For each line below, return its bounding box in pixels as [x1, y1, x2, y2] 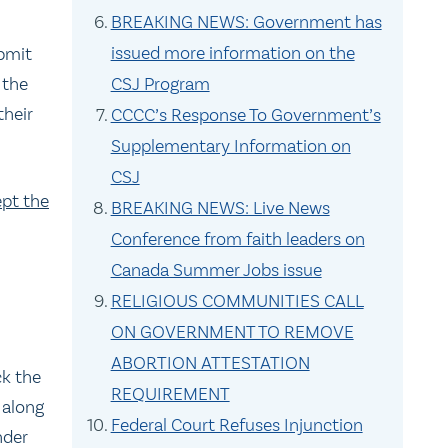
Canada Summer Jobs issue [110, 259, 322, 281]
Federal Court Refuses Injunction [110, 414, 363, 436]
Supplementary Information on [110, 135, 351, 157]
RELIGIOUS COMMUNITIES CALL [110, 290, 364, 312]
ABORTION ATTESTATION [110, 352, 310, 374]
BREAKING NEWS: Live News [110, 197, 330, 219]
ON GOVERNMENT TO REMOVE [110, 321, 354, 343]
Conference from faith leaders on [110, 228, 365, 250]
